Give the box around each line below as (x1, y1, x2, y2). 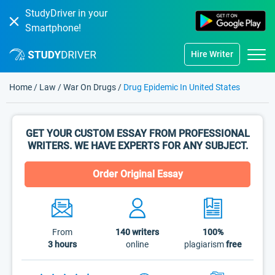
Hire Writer (191, 49, 233, 59)
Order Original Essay (92, 168, 183, 180)
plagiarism (184, 239, 226, 249)
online (126, 239, 149, 249)
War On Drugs (63, 82, 116, 92)
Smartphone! (25, 22, 81, 34)
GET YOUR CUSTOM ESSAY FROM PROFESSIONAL (25, 128, 250, 139)
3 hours (47, 239, 77, 249)
